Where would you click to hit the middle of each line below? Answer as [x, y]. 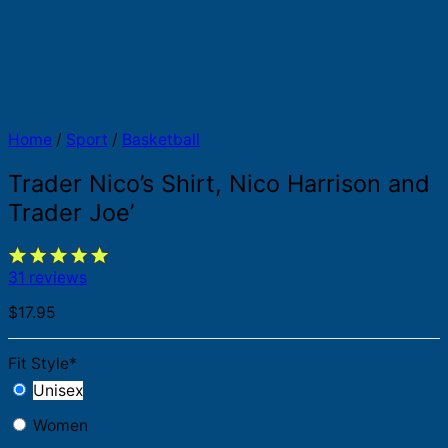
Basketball [161, 140]
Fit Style [38, 364]
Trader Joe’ [71, 212]
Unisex [58, 391]
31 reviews [47, 278]
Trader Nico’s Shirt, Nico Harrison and [219, 183]
